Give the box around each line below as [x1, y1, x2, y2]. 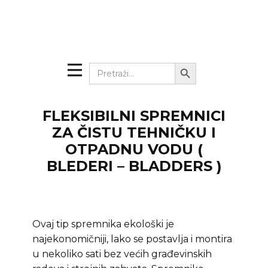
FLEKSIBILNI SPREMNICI [42, 107, 226, 124]
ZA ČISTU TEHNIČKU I [52, 124, 216, 141]
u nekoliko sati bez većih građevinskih [32, 248, 212, 260]
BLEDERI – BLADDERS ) [46, 157, 222, 175]
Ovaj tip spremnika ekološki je [32, 218, 174, 230]
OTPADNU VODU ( [65, 141, 203, 158]
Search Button [174, 56, 206, 69]
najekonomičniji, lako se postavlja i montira [32, 233, 232, 245]
